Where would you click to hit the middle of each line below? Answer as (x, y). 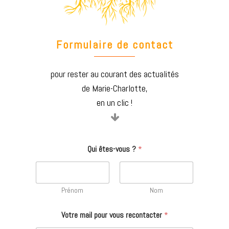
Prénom (73, 190)
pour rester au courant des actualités (114, 74)
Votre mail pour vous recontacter (112, 215)
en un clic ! (114, 102)
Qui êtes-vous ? (112, 149)
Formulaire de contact (114, 44)
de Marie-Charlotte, (114, 88)
